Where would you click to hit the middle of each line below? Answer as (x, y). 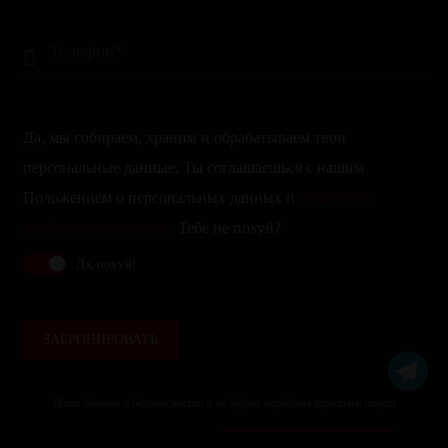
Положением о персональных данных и (160, 197)
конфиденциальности (96, 227)
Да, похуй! (105, 263)
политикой (335, 197)
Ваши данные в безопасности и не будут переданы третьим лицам (224, 402)
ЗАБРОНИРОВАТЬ (100, 339)
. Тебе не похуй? (225, 227)
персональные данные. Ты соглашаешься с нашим (193, 167)
